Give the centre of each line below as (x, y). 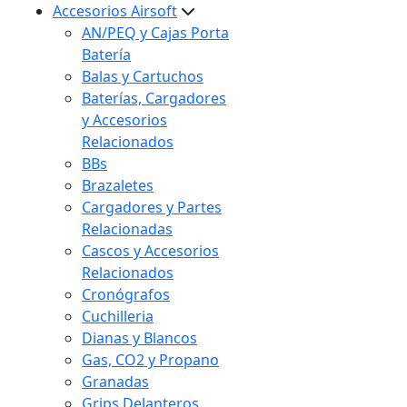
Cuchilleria (118, 316)
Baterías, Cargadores (154, 98)
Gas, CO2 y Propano (150, 360)
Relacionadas (127, 229)
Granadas (115, 382)
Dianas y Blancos (139, 338)
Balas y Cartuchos (143, 76)
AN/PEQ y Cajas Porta (155, 33)
